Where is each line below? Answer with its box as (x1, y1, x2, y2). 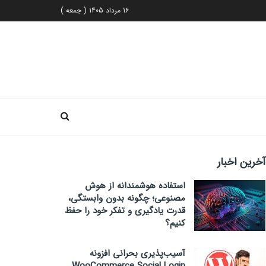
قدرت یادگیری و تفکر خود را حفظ (65, 204, 185, 218)
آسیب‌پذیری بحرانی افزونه (90, 246, 185, 261)
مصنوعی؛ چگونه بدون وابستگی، (68, 191, 185, 205)
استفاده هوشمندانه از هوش (85, 179, 185, 193)
